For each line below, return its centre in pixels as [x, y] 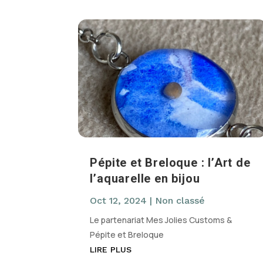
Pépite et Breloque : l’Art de [170, 162]
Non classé [180, 200]
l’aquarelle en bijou [145, 178]
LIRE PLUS [111, 249]
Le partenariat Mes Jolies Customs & [161, 220]
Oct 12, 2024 [119, 200]
